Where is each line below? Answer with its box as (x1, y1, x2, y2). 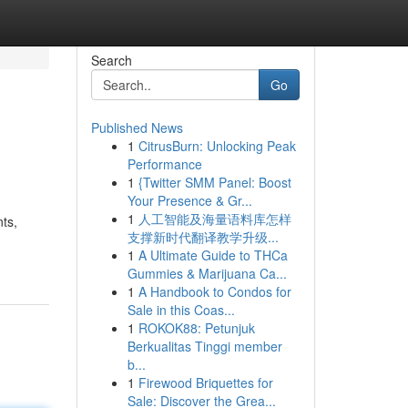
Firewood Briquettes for (138, 373, 273, 392)
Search (90, 51, 132, 69)
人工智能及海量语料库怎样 (138, 209, 291, 228)
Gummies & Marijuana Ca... (127, 264, 287, 282)
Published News (90, 118, 183, 137)
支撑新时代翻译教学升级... (127, 228, 279, 246)
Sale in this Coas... (127, 301, 235, 319)
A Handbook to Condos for (138, 282, 291, 301)
